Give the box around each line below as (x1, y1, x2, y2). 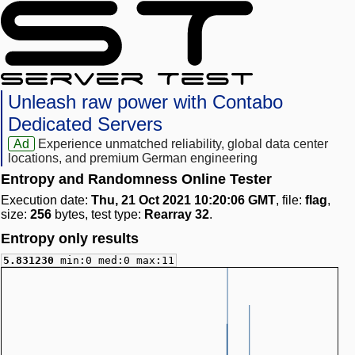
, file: (276, 193, 305, 208)
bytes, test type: (52, 208, 144, 222)
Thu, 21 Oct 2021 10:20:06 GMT (91, 193, 276, 208)
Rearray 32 (144, 208, 209, 222)
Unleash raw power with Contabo (8, 91, 283, 113)
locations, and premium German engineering (8, 151, 258, 166)
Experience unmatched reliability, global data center (38, 137, 329, 151)
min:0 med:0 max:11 (60, 254, 174, 267)
